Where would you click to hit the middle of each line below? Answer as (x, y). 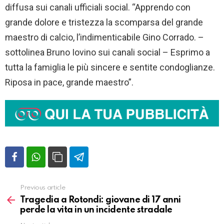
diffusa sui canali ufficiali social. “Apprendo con (98, 7)
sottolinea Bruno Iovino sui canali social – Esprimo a (107, 52)
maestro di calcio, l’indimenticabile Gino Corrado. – (104, 37)
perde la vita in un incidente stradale (96, 210)
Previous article (43, 188)
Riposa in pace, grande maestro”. (70, 82)
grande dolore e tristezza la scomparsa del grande (104, 22)
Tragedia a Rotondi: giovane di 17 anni (100, 200)
